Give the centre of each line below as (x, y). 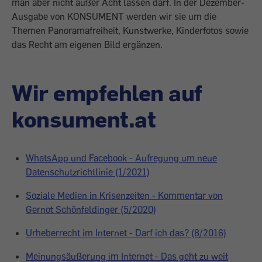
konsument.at (84, 119)
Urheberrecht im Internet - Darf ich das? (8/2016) (126, 233)
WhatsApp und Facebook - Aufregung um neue (121, 158)
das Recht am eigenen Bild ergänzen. (87, 44)
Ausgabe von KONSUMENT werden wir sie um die (114, 16)
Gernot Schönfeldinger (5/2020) (91, 209)
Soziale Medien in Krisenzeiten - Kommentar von (124, 195)
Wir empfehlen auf (107, 92)
